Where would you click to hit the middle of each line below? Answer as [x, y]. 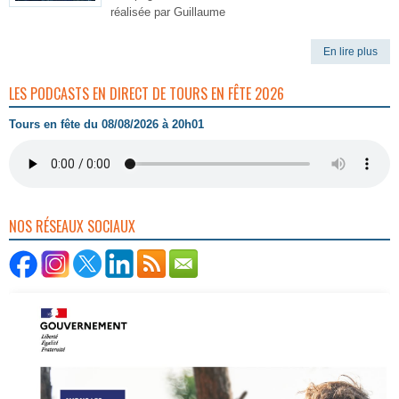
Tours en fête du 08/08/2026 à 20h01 [106, 124]
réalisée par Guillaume [168, 12]
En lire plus [350, 52]
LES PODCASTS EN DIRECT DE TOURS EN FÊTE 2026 [147, 94]
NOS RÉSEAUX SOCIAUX [72, 226]
